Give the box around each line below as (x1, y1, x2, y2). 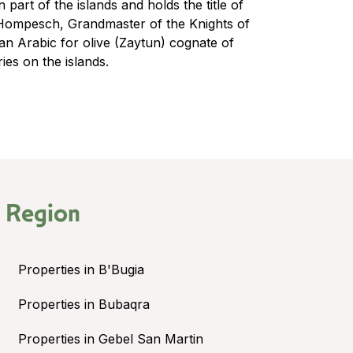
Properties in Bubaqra (17, 295, 150, 312)
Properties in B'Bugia (17, 261, 144, 277)
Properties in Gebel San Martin (17, 330, 203, 347)
